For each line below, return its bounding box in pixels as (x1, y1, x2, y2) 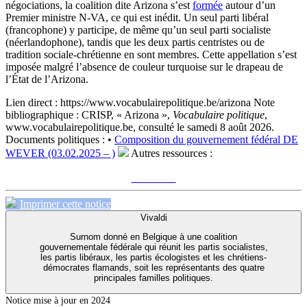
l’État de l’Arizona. (5, 73, 88, 85)
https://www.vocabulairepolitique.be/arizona (60, 96, 254, 108)
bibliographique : (5, 108, 79, 121)
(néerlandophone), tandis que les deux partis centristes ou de (5, 36, 265, 48)
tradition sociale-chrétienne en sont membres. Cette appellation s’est (5, 48, 297, 60)
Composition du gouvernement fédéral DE (114, 133, 298, 145)
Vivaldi (140, 212, 167, 223)
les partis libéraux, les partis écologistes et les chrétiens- (40, 251, 267, 262)
